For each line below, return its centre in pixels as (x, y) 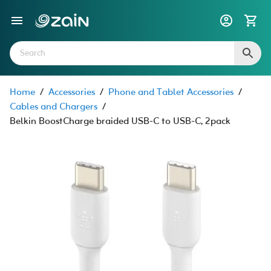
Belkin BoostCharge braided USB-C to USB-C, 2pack (120, 122)
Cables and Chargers (54, 107)
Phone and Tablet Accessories (171, 93)
